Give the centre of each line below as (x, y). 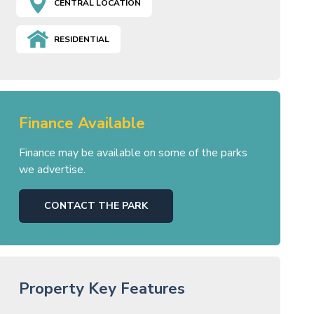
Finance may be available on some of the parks (133, 152)
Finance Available (82, 123)
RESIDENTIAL (81, 39)
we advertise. (52, 169)
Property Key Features (102, 288)
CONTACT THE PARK (96, 205)
